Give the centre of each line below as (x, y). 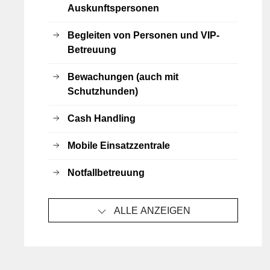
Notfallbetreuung (106, 173)
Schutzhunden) (103, 91)
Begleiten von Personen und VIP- (143, 35)
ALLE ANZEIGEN (152, 211)
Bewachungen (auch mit (123, 77)
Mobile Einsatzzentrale (119, 146)
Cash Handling (102, 118)
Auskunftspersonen (113, 8)
